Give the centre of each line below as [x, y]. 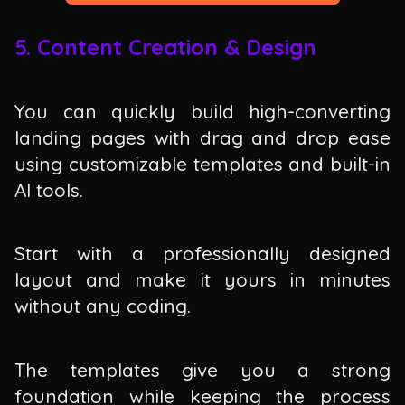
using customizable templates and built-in [202, 163]
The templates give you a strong [202, 369]
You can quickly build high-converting [202, 111]
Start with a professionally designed [202, 254]
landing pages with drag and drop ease [202, 137]
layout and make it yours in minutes [202, 280]
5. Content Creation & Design [165, 47]
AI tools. [49, 189]
